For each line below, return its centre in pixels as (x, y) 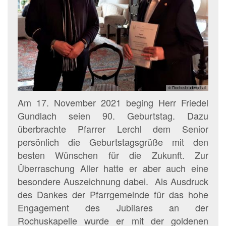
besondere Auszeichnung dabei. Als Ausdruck (113, 181)
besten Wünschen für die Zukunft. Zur (113, 155)
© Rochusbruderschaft (187, 88)
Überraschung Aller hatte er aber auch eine (113, 168)
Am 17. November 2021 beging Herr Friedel (113, 103)
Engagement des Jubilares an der (113, 208)
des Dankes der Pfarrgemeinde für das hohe (113, 194)
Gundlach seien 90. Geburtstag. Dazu (113, 116)
